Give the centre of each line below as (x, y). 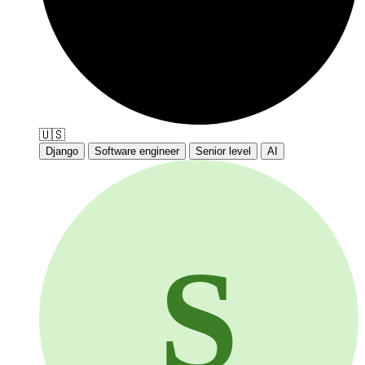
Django (62, 151)
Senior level (223, 151)
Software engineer (137, 151)
